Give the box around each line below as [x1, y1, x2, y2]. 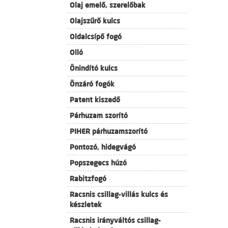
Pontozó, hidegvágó [70, 142, 136, 152]
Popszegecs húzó [70, 158, 127, 167]
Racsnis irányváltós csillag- [70, 216, 161, 225]
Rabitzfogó [70, 174, 106, 183]
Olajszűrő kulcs [70, 16, 120, 25]
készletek [70, 200, 102, 209]
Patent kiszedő [70, 95, 120, 104]
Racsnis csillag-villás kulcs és [70, 190, 168, 199]
